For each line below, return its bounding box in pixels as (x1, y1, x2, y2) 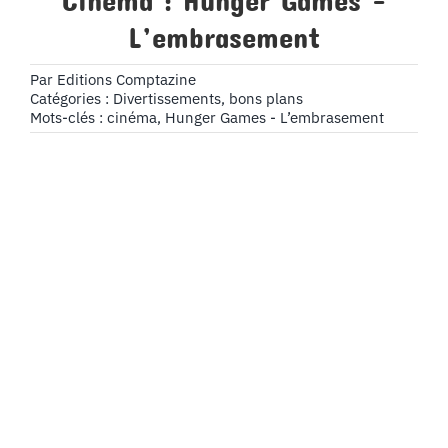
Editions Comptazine (56, 70, 196, 90)
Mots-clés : (29, 108, 107, 128)
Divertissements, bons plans (112, 89, 303, 109)
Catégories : (29, 89, 113, 109)
